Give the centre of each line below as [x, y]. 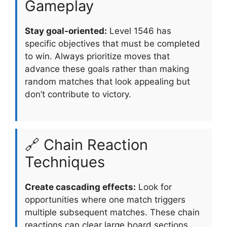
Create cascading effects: [80, 187]
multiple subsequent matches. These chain [112, 213]
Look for [154, 187]
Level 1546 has [139, 31]
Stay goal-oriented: [66, 31]
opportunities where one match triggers [105, 200]
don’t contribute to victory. [78, 94]
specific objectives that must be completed [112, 43]
